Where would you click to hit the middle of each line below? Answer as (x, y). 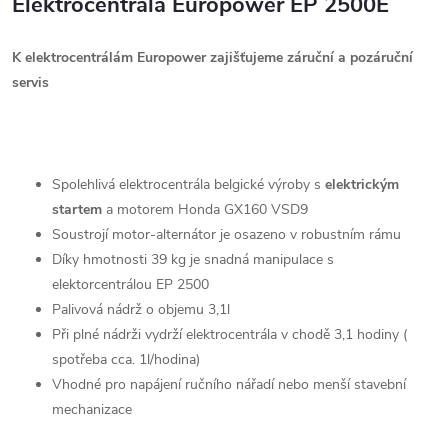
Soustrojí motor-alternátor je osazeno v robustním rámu (226, 234)
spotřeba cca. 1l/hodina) (126, 359)
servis (30, 82)
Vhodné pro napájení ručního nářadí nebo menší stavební (229, 384)
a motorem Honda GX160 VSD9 (205, 209)
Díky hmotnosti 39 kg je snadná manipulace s (193, 259)
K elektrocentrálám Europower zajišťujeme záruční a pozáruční (212, 57)
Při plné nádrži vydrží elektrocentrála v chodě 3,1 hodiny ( (229, 334)
